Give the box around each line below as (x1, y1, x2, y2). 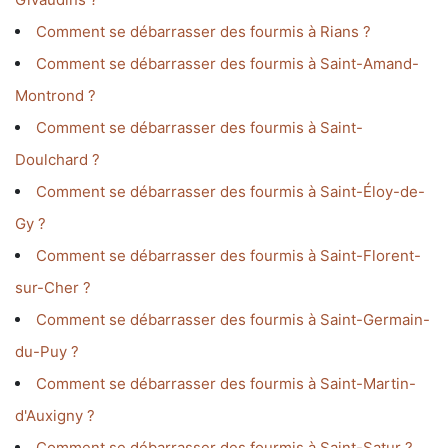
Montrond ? (15, 86, 96, 106)
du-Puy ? (15, 342, 79, 362)
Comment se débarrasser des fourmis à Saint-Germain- (36, 310, 430, 330)
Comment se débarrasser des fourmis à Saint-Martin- (36, 374, 416, 394)
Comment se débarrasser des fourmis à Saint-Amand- (36, 54, 419, 74)
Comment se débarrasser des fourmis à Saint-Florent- (36, 246, 421, 266)
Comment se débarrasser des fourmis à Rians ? (36, 22, 371, 42)
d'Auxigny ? (15, 406, 95, 426)
